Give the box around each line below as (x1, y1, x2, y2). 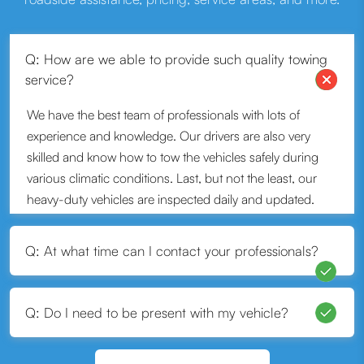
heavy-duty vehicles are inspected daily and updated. (27, 191, 314, 208)
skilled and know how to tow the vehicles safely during (27, 149, 318, 166)
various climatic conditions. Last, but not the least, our (27, 170, 317, 187)
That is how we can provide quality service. (27, 212, 257, 229)
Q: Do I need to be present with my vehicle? (25, 304, 288, 322)
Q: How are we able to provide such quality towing (25, 50, 327, 68)
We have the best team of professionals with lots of (27, 106, 300, 123)
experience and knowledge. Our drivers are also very (27, 128, 310, 145)
